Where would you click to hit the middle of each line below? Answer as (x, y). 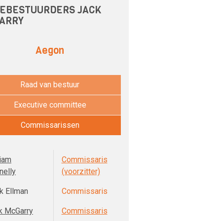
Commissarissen (50, 125)
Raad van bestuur (50, 85)
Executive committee (50, 105)
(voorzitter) (81, 171)
